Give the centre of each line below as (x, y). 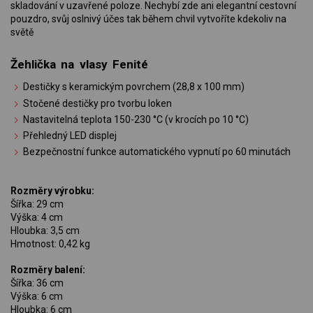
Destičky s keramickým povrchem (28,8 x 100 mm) (134, 87)
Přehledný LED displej (70, 135)
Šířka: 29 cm (37, 204)
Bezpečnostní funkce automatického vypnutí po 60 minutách (157, 152)
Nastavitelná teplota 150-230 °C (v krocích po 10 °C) (136, 119)
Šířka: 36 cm (37, 283)
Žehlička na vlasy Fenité (80, 64)
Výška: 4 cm (37, 218)
